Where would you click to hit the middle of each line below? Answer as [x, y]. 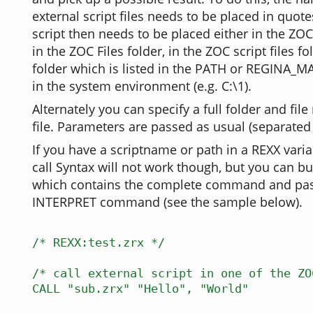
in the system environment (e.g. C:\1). [142, 86]
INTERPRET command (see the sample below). [167, 202]
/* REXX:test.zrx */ [99, 243]
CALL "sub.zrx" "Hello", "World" [140, 289]
